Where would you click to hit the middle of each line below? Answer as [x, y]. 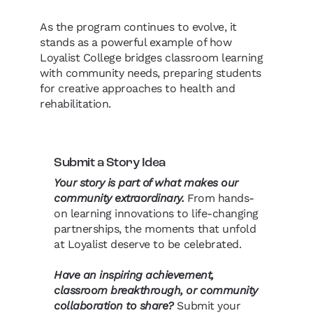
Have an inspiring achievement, [134, 275]
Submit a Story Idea [110, 163]
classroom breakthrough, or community [156, 290]
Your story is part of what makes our [146, 183]
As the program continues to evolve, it [138, 27]
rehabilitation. [77, 104]
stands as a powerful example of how [136, 42]
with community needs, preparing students [151, 73]
